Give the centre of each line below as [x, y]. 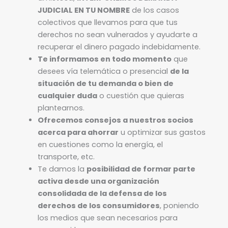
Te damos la [62, 169]
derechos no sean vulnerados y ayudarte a [117, 34]
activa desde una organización [98, 181]
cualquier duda [67, 95]
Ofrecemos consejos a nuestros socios [115, 120]
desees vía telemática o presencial [104, 71]
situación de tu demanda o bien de [105, 83]
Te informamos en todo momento [104, 59]
